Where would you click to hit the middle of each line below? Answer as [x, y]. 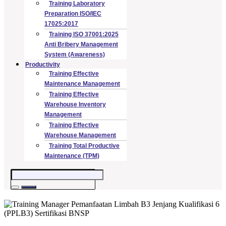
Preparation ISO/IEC [73, 13]
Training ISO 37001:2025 [84, 34]
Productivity [43, 64]
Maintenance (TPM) [72, 156]
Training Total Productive [84, 146]
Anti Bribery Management [81, 44]
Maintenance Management [82, 83]
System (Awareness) [75, 54]
